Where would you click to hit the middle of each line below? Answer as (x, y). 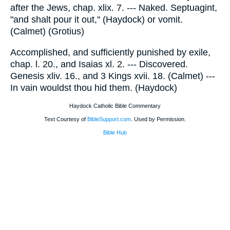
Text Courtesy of (66, 119)
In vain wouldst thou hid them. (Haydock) (94, 88)
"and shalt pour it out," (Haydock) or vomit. (97, 20)
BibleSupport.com (109, 119)
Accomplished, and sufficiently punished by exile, (110, 52)
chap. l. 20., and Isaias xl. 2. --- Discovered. (99, 64)
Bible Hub (115, 133)
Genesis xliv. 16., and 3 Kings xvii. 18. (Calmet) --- (113, 76)
